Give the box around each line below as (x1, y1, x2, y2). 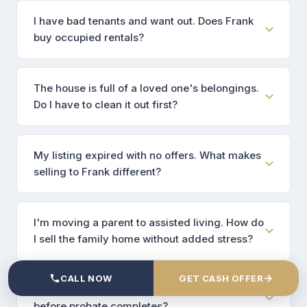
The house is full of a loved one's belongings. (34, 82, 259, 95)
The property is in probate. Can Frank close (34, 283, 247, 297)
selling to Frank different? (34, 165, 161, 179)
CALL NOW (60, 273, 112, 284)
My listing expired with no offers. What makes (34, 149, 261, 162)
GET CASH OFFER (179, 273, 264, 284)
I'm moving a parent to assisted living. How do (34, 216, 264, 230)
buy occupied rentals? (34, 31, 144, 45)
